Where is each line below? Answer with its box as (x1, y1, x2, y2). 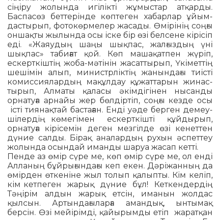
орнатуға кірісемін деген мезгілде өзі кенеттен (7, 124, 213, 134)
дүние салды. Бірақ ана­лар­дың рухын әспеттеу (7, 133, 213, 143)
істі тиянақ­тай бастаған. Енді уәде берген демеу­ (7, 105, 213, 115)
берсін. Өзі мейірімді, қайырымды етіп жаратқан (7, 208, 213, 218)
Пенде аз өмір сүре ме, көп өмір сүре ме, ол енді (7, 152, 213, 162)
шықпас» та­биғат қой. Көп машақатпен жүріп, (7, 49, 213, 59)
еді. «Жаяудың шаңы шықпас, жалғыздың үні (7, 40, 213, 50)
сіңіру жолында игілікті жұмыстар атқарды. (7, 2, 213, 12)
